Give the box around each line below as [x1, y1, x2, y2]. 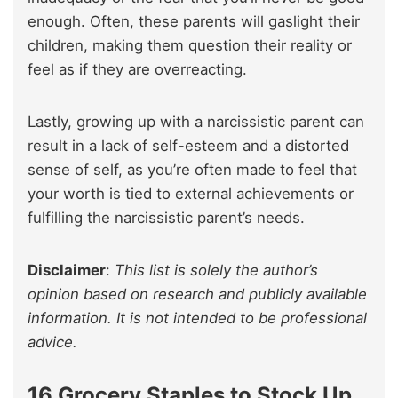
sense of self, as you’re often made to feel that [28, 160, 357, 179]
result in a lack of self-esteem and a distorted [28, 136, 349, 155]
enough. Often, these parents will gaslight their [28, 12, 360, 30]
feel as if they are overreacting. [28, 60, 247, 78]
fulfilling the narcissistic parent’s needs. [28, 208, 305, 227]
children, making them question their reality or [28, 36, 352, 54]
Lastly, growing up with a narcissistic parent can [28, 112, 364, 131]
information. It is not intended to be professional [28, 308, 367, 327]
